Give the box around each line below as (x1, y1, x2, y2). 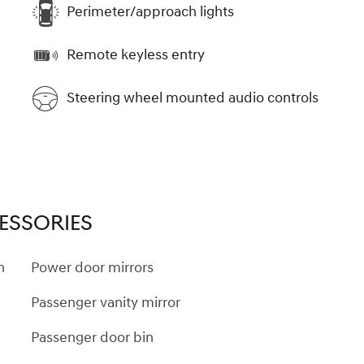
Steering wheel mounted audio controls (67, 89, 318, 108)
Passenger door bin (31, 327, 154, 347)
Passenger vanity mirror (31, 292, 180, 312)
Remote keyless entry (67, 45, 205, 65)
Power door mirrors (31, 258, 154, 277)
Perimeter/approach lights (67, 2, 234, 22)
